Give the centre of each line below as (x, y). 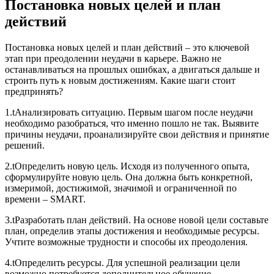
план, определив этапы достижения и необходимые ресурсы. (132, 231)
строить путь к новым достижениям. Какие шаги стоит (120, 81)
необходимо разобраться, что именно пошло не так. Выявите (132, 124)
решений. (25, 146)
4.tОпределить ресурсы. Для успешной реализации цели (123, 263)
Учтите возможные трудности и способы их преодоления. (126, 242)
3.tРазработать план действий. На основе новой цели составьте (137, 220)
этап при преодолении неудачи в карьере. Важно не (113, 59)
